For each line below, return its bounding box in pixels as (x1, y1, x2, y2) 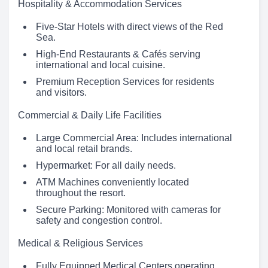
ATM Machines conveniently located (36, 177, 189, 188)
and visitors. (36, 87, 87, 98)
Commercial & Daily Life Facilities (18, 110, 162, 121)
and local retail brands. (36, 144, 132, 154)
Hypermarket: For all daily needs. (36, 160, 176, 171)
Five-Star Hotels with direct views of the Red (36, 22, 223, 32)
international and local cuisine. (36, 60, 165, 71)
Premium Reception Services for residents (36, 77, 214, 87)
